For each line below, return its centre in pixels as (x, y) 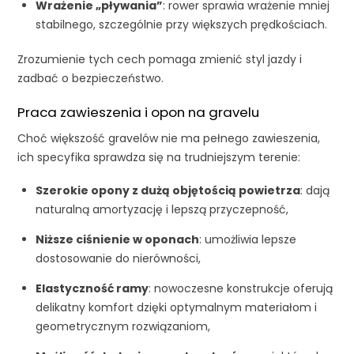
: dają (314, 191)
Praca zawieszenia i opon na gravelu (139, 112)
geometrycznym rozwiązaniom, (122, 327)
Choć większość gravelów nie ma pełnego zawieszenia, (169, 139)
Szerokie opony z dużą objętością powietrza (168, 191)
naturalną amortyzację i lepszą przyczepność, (162, 210)
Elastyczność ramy (92, 289)
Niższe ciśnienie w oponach (117, 240)
